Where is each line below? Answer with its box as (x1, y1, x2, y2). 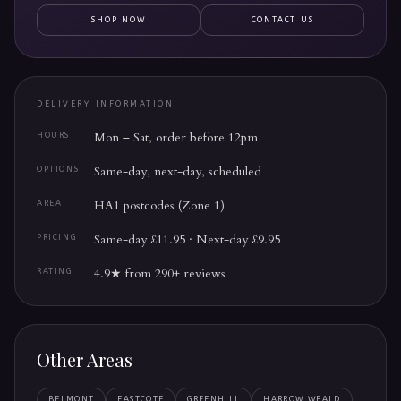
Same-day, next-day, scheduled (94, 163, 261, 180)
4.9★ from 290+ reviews (94, 265, 226, 282)
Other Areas (37, 347, 132, 371)
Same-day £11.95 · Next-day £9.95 (94, 231, 280, 248)
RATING (37, 267, 73, 276)
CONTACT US (251, 15, 314, 24)
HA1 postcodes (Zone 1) (94, 197, 225, 214)
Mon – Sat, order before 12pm (94, 129, 258, 146)
